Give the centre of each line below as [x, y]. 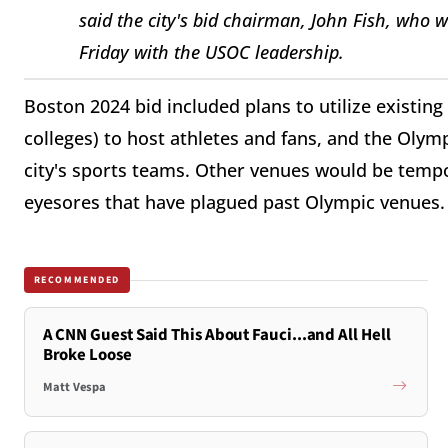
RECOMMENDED [77, 279]
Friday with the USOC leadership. [211, 51]
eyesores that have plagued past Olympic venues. [234, 202]
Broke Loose [87, 355]
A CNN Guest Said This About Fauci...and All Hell [216, 335]
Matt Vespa [74, 386]
